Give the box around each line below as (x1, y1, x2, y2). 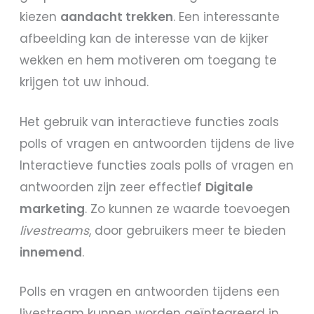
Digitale (205, 178, 254, 196)
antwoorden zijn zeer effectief (20, 178, 206, 196)
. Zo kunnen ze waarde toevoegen (85, 200, 291, 217)
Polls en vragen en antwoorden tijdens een (20, 283, 280, 301)
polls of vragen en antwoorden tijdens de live (20, 135, 295, 152)
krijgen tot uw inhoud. (20, 73, 149, 90)
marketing (20, 200, 86, 217)
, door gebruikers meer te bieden (89, 221, 287, 239)
